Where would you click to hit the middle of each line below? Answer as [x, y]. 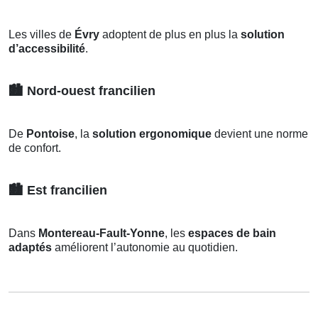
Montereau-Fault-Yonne [102, 233]
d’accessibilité [47, 48]
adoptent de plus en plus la [170, 34]
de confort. [35, 148]
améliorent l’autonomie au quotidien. [145, 247]
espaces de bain [232, 233]
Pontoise [50, 133]
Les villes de [42, 34]
